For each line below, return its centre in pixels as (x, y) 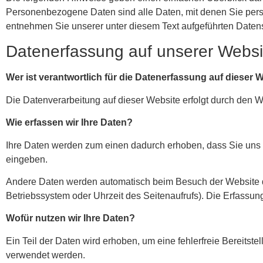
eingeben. (27, 159)
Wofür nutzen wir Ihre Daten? (70, 218)
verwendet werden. (45, 255)
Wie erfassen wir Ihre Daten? (69, 123)
